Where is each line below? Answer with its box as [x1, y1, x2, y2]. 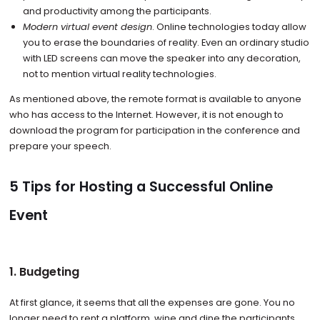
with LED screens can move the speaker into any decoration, [23, 51, 301, 65]
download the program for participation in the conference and [9, 123, 300, 137]
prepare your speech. [9, 139, 114, 153]
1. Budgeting [9, 263, 79, 280]
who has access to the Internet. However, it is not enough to [9, 107, 284, 121]
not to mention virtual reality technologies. [23, 66, 217, 81]
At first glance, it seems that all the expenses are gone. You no [9, 296, 295, 310]
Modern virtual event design [23, 19, 153, 34]
